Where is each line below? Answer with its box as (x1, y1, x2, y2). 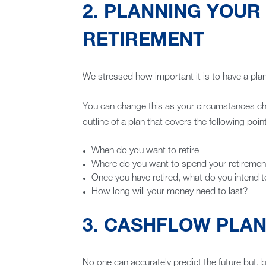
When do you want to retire (91, 146, 199, 156)
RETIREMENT (82, 32, 204, 51)
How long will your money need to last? (91, 187, 248, 197)
